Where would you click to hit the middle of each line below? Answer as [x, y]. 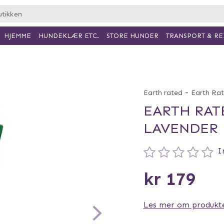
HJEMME [17, 35]
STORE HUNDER [132, 36]
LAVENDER [180, 128]
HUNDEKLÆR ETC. [68, 35]
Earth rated [163, 93]
